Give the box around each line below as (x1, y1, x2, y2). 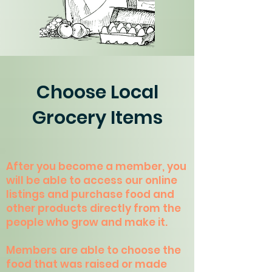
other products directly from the (6, 201, 181, 216)
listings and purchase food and (6, 187, 174, 202)
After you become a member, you (6, 159, 186, 174)
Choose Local (36, 80, 158, 105)
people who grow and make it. (6, 215, 168, 229)
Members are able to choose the (6, 243, 181, 257)
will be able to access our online (6, 173, 177, 188)
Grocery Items (32, 105, 163, 131)
